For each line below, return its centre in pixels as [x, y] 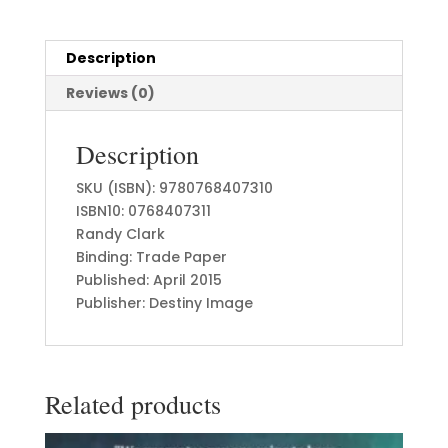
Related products [132, 404]
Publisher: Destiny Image [164, 303]
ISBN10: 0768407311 [143, 211]
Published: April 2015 [148, 280]
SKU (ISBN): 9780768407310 [174, 188]
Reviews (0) [110, 93]
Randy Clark [120, 234]
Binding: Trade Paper [151, 257]
